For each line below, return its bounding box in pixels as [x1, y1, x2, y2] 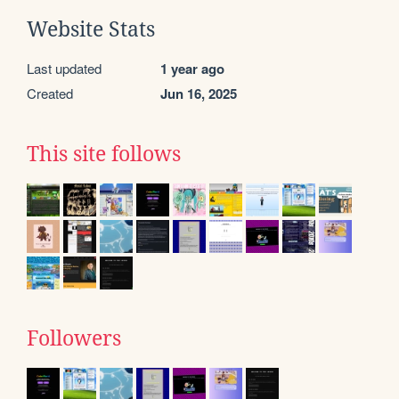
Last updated [27, 58, 102, 77]
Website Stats [27, 17, 155, 41]
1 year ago [160, 58, 224, 78]
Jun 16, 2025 [160, 83, 237, 103]
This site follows [27, 142, 181, 166]
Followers [27, 326, 121, 350]
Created [27, 83, 73, 102]
